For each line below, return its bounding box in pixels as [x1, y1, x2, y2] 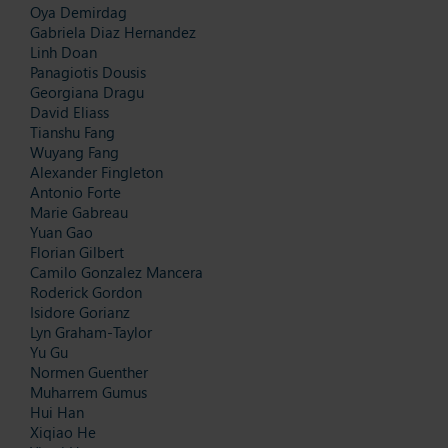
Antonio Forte [30, 181, 121, 202]
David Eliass [30, 101, 109, 122]
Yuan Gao [30, 221, 93, 242]
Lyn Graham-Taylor [30, 321, 152, 342]
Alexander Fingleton [30, 161, 163, 182]
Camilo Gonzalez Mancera [30, 261, 203, 282]
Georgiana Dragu [30, 81, 144, 102]
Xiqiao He [30, 421, 96, 442]
